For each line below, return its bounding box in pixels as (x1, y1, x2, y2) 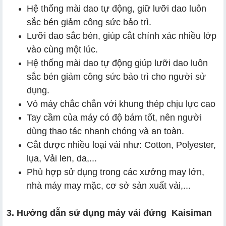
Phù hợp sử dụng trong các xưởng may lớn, (27, 166, 204, 177)
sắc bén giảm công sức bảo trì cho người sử (27, 71, 206, 82)
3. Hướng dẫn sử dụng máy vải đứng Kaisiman (7, 207, 212, 218)
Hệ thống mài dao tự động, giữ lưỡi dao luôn (27, 3, 206, 14)
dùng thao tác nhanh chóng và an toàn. (27, 126, 184, 136)
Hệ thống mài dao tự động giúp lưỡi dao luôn (27, 58, 208, 68)
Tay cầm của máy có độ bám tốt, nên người (27, 112, 202, 123)
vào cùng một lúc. (27, 44, 98, 54)
